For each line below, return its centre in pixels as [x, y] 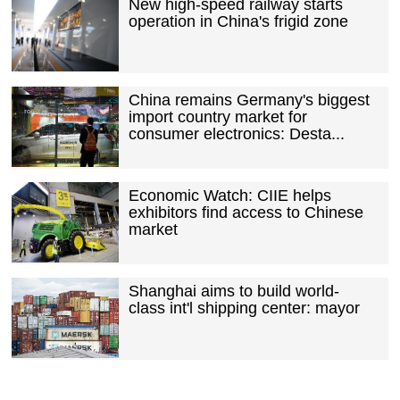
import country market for [217, 117]
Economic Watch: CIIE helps [229, 195]
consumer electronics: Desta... [236, 133]
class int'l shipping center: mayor [244, 308]
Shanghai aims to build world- [233, 291]
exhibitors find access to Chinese [246, 212]
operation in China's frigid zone [238, 21]
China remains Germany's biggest [249, 100]
